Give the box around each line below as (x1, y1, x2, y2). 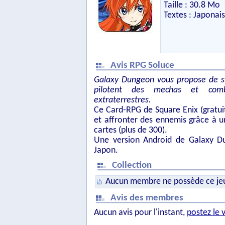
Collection (112, 161, 154, 170)
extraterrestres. (94, 95, 151, 105)
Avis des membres (110, 193, 185, 203)
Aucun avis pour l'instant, (94, 208, 187, 217)
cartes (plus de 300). (94, 126, 167, 135)
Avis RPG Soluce (110, 61, 176, 70)
